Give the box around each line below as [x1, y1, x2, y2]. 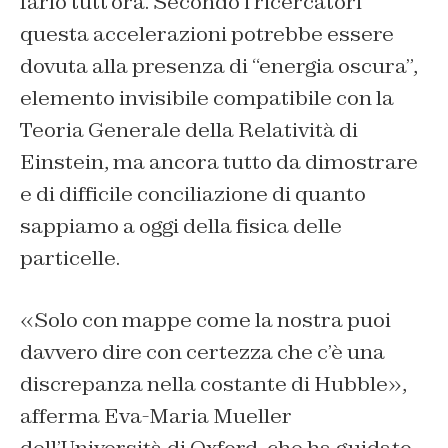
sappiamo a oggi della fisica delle [20, 212, 342, 239]
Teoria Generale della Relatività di [20, 116, 358, 143]
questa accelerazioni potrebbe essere [20, 20, 394, 47]
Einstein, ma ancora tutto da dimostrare [20, 148, 418, 175]
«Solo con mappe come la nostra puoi [20, 306, 391, 333]
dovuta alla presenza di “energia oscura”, [20, 52, 418, 79]
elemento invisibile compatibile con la [20, 84, 394, 111]
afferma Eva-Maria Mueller [20, 402, 292, 429]
